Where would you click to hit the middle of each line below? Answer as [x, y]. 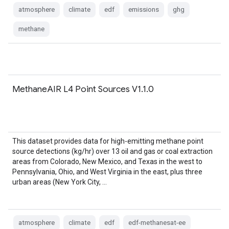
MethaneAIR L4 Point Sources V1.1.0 [83, 89]
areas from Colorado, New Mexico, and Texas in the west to [107, 162]
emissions [144, 9]
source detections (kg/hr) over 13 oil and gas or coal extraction [112, 151]
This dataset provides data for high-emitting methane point [108, 141]
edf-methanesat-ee [157, 223]
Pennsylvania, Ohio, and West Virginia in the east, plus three [107, 172]
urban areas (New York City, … [60, 182]
